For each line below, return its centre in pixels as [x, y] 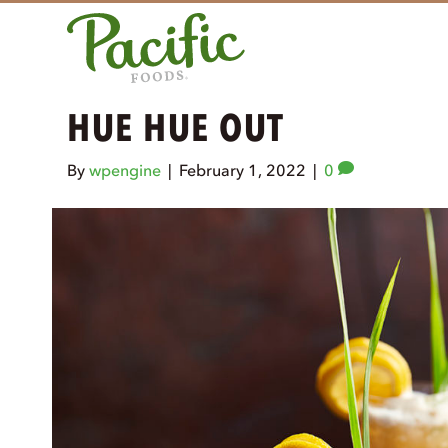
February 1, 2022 [243, 170]
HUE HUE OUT [176, 128]
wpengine [125, 170]
